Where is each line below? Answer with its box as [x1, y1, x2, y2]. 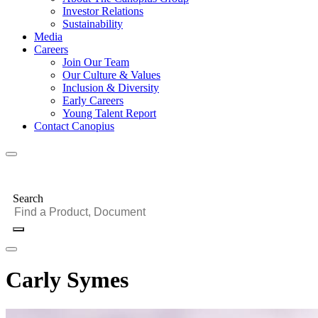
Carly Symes [6, 267, 128, 293]
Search [13, 192, 43, 204]
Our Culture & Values [62, 69, 160, 81]
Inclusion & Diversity [62, 82, 159, 94]
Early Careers [62, 94, 124, 106]
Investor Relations [62, 5, 143, 17]
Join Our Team [62, 56, 129, 68]
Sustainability [62, 18, 123, 30]
